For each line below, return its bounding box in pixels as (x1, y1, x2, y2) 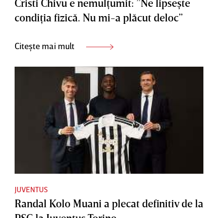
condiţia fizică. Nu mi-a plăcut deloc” (15, 11, 183, 24)
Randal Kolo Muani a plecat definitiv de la (15, 196, 203, 210)
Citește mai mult (15, 40, 76, 52)
